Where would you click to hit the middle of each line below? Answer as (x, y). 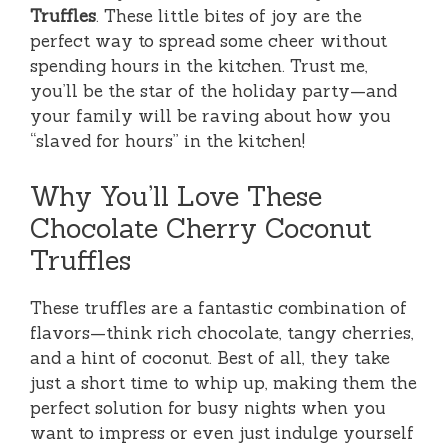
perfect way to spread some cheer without (208, 41)
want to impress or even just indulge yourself (222, 432)
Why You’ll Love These (176, 195)
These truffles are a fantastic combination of (218, 307)
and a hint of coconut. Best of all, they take (210, 357)
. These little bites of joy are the (229, 16)
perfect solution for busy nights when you (208, 407)
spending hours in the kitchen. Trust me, (199, 66)
